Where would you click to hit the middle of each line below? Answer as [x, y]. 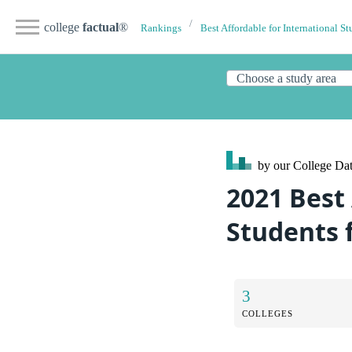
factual [101, 27]
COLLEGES [268, 313]
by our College [295, 165]
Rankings [161, 28]
